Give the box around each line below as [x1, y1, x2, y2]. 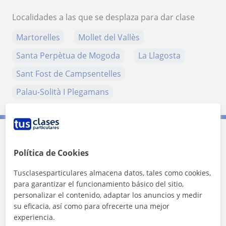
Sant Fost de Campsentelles [16, 68, 121, 80]
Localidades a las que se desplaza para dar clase [12, 12, 195, 23]
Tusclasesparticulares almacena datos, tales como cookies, [14, 168, 211, 178]
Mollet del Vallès [78, 32, 140, 43]
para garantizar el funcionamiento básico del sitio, [14, 179, 184, 189]
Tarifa [28, 168, 55, 181]
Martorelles [16, 32, 60, 43]
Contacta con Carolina [20, 139, 130, 153]
